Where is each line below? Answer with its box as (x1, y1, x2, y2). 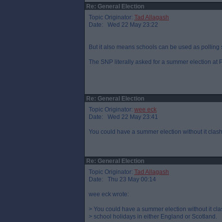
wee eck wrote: (89, 191, 129, 198)
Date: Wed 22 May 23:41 (89, 113, 158, 120)
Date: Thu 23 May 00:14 (89, 176, 156, 183)
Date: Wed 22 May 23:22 (89, 21, 158, 28)
